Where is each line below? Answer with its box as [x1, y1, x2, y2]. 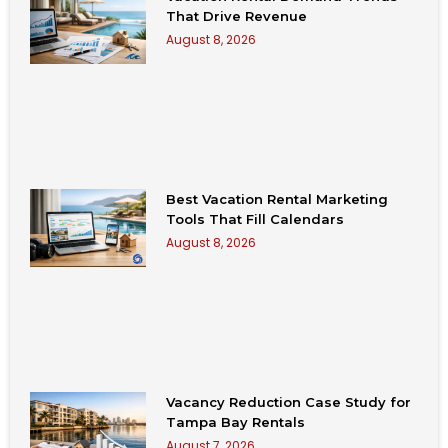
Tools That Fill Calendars [166, 211, 345, 228]
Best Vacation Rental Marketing [166, 191, 389, 208]
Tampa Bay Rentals [166, 414, 306, 431]
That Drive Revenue [166, 8, 308, 25]
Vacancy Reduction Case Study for [166, 394, 412, 411]
